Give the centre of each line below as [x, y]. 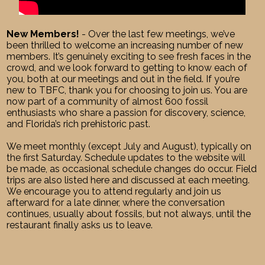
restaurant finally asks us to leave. [80, 225]
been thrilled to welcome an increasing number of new [125, 45]
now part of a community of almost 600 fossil [108, 101]
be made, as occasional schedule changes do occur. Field [132, 169]
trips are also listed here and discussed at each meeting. [128, 180]
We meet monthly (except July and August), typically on [129, 146]
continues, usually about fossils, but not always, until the [129, 214]
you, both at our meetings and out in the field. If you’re [123, 79]
